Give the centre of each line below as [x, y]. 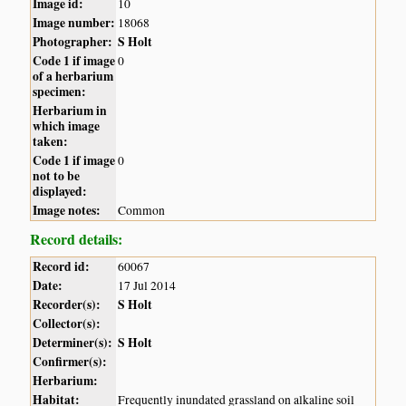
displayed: [60, 191]
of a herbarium [73, 76]
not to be [57, 175]
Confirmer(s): [70, 361]
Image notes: [67, 210]
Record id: [62, 266]
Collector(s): [67, 323]
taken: [51, 141]
